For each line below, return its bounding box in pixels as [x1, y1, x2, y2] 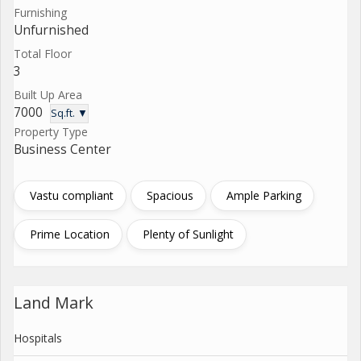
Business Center [14, 140, 111, 158]
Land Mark [14, 291, 93, 313]
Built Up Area [14, 86, 82, 102]
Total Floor [14, 45, 72, 61]
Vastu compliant [30, 187, 114, 203]
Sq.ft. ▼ [51, 106, 88, 120]
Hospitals [14, 330, 62, 346]
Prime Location [30, 226, 110, 242]
